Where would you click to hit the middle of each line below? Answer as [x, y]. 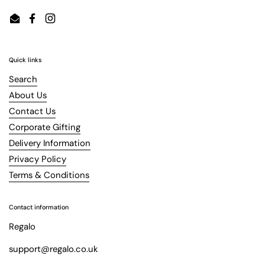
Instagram [70, 25]
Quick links [25, 59]
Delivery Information [50, 143]
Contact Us [32, 111]
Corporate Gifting [45, 127]
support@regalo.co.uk [53, 249]
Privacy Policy [38, 159]
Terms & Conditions [49, 175]
